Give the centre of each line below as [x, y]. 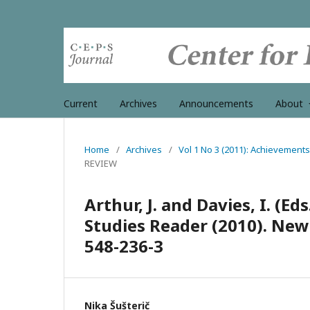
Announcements [216, 103]
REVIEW [101, 163]
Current [81, 103]
